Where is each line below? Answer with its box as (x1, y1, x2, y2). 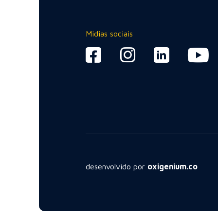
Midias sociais (86, 29, 133, 38)
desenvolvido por (86, 162, 147, 171)
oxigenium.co (147, 162, 198, 171)
